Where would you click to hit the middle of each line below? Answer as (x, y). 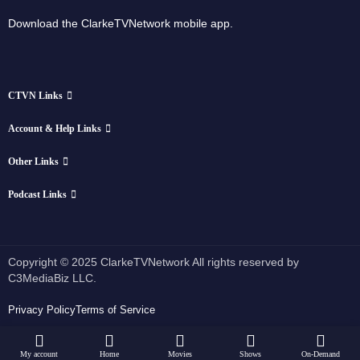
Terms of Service (115, 310)
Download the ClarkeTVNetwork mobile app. (121, 23)
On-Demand (321, 354)
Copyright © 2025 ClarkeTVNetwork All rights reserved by (153, 262)
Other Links (33, 162)
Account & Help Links (55, 129)
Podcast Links (37, 194)
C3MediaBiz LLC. (52, 278)
